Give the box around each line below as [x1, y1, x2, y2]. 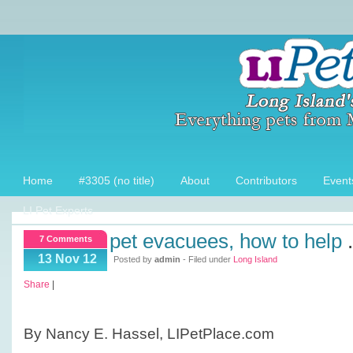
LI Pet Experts [23, 204, 93, 217]
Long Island [233, 255, 277, 264]
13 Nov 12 [37, 252, 97, 266]
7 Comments [39, 234, 92, 243]
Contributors [236, 174, 297, 187]
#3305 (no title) [79, 174, 154, 187]
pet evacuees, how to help [110, 229, 342, 253]
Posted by [113, 255, 154, 264]
